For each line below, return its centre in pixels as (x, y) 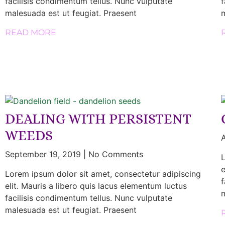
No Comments (115, 154)
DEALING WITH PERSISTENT (98, 119)
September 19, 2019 (44, 154)
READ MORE (31, 32)
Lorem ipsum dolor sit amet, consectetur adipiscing (103, 174)
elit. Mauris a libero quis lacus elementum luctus (96, 186)
